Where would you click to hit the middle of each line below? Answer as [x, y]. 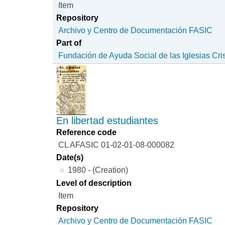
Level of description [94, 183]
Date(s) [70, 157]
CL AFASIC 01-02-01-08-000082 [117, 144]
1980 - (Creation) [98, 170]
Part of [69, 42]
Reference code [87, 132]
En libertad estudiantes [107, 120]
